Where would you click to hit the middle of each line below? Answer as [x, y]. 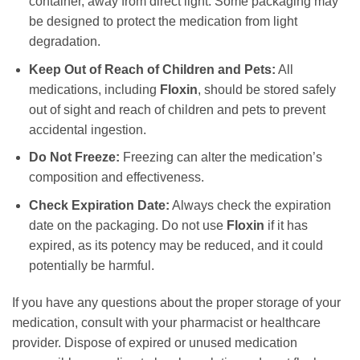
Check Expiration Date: [99, 205]
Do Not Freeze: [74, 157]
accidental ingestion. [87, 129]
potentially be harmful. [91, 265]
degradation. [64, 41]
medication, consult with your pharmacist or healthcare [166, 322]
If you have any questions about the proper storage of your [176, 302]
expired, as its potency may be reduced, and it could [176, 245]
